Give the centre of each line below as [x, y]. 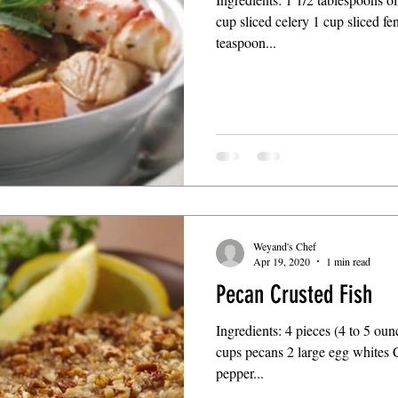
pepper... [240, 373]
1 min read [348, 261]
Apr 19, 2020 [282, 261]
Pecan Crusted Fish [294, 295]
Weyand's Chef [285, 246]
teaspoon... [246, 42]
